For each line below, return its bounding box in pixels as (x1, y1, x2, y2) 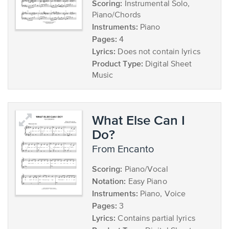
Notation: (91, 176, 126, 186)
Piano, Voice (138, 190, 186, 198)
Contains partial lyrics (116, 215, 195, 223)
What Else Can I (91, 112, 185, 127)
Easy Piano (126, 178, 167, 186)
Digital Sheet (143, 60, 192, 68)
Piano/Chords (91, 11, 141, 19)
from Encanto (97, 144, 154, 155)
